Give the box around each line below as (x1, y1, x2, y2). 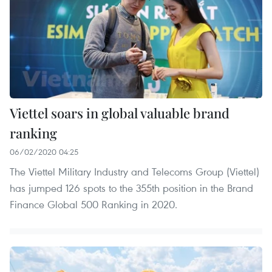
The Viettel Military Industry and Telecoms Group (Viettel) (10, 164, 259, 178)
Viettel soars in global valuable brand (10, 103, 229, 122)
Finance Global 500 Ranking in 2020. (10, 197, 177, 211)
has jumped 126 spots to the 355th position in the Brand (10, 180, 253, 195)
